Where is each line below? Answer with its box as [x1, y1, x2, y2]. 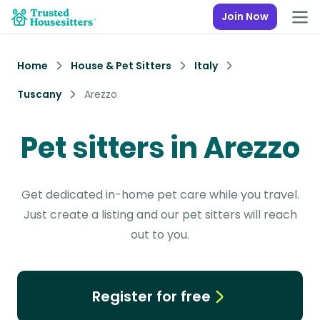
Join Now [221, 9, 269, 24]
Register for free [91, 286, 211, 306]
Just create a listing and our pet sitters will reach [23, 206, 297, 223]
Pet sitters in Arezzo [20, 128, 300, 168]
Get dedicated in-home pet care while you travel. [21, 186, 299, 203]
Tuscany [17, 87, 61, 101]
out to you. [131, 226, 189, 243]
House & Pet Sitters [71, 59, 171, 73]
